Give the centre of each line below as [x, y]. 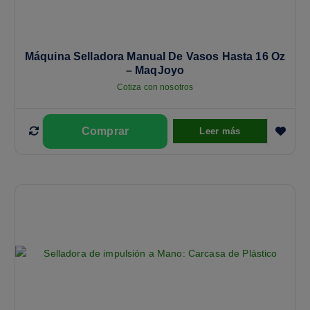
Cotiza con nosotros [155, 87]
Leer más [220, 131]
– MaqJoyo [155, 70]
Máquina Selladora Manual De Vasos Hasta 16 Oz [155, 56]
